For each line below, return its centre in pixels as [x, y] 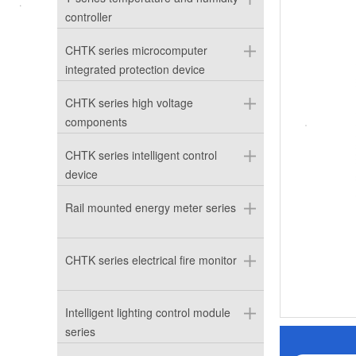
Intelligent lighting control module [148, 312]
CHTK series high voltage [129, 103]
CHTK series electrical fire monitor [151, 260]
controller [89, 17]
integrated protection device [135, 69]
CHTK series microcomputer [136, 50]
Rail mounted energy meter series [151, 207]
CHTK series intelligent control [141, 155]
